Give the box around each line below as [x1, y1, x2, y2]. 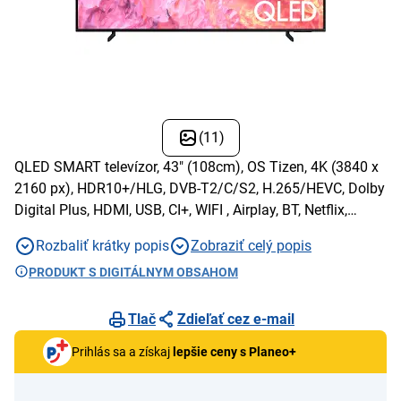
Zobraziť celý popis [191, 236, 311, 254]
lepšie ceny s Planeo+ [173, 344, 296, 359]
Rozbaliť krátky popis [36, 236, 169, 254]
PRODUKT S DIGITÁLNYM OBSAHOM [29, 264, 238, 279]
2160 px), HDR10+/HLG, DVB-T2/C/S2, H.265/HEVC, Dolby [14, 179, 385, 197]
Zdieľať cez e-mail [177, 310, 294, 328]
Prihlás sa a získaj [72, 344, 173, 359]
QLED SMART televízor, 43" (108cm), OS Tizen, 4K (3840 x [14, 158, 379, 175]
